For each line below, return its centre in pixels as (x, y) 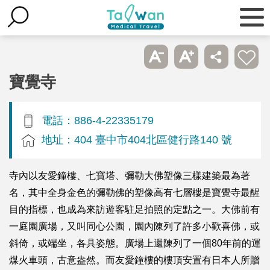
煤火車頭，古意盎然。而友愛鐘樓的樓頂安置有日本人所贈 (134, 260)
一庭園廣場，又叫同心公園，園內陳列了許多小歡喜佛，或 (134, 226)
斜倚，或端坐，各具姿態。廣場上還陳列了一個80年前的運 (135, 243)
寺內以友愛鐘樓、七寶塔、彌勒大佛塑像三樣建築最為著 (130, 175)
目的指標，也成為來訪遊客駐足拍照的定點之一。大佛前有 (134, 209)
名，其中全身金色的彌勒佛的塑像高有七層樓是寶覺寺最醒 (134, 192)
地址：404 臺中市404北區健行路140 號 (137, 139)
